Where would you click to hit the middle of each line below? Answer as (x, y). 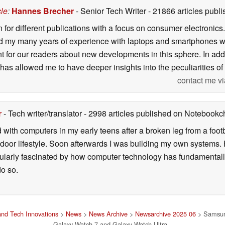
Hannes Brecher (43, 11)
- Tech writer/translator (43, 114)
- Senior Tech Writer (111, 11)
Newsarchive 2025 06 (165, 214)
